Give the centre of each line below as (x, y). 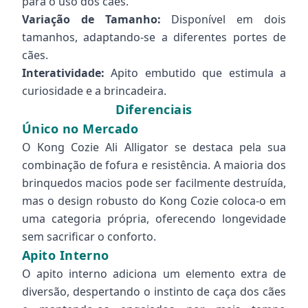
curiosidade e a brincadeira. (94, 91)
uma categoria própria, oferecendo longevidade (154, 219)
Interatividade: (63, 73)
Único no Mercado (80, 129)
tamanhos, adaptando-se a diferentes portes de (154, 37)
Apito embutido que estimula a (195, 73)
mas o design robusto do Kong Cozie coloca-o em (154, 201)
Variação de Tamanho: (91, 19)
